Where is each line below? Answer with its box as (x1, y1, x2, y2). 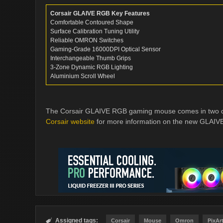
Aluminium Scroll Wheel (50, 73, 115, 80)
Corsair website (46, 117, 95, 125)
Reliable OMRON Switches (50, 37, 123, 44)
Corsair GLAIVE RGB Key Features (50, 10, 150, 17)
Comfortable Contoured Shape (50, 19, 133, 26)
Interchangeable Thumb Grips (50, 55, 131, 62)
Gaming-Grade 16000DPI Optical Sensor (50, 46, 161, 53)
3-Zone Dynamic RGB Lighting (50, 64, 133, 71)
